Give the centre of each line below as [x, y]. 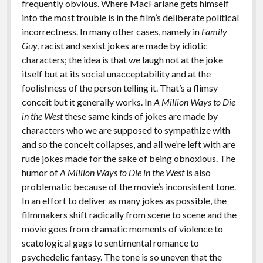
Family [214, 31]
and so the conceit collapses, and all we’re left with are [128, 144]
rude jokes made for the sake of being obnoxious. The [128, 158]
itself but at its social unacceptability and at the [116, 74]
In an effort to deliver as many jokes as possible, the [124, 200]
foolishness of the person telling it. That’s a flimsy [119, 88]
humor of [41, 172]
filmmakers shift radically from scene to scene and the [129, 215]
